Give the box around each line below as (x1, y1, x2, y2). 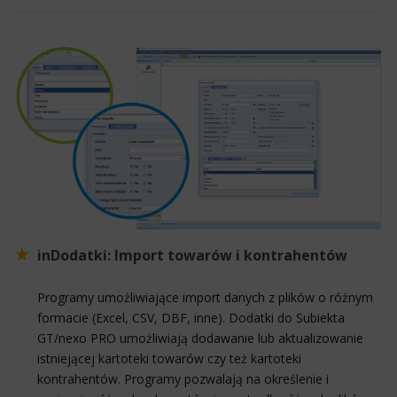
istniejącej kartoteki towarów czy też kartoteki (37, 349, 301, 367)
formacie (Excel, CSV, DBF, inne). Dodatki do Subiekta (37, 308, 345, 326)
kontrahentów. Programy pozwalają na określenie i (37, 370, 329, 387)
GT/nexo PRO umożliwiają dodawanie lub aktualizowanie (37, 329, 363, 346)
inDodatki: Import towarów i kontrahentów (37, 245, 347, 265)
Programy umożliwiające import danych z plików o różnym (37, 288, 373, 306)
